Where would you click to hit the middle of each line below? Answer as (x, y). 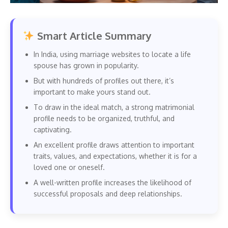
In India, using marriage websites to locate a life (112, 54)
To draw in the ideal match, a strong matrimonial (114, 107)
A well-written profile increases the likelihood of (112, 182)
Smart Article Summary (93, 35)
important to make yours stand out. (92, 92)
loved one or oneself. (69, 167)
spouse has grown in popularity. (86, 65)
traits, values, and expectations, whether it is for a (115, 156)
